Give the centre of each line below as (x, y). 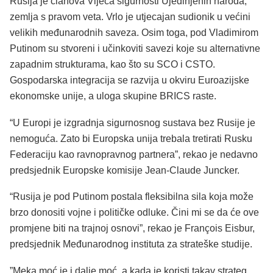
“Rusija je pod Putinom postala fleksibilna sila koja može (132, 197)
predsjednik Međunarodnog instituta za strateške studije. (131, 244)
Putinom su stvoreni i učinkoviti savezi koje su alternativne (135, 49)
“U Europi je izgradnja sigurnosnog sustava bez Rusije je (133, 122)
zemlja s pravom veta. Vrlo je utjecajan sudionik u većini (130, 17)
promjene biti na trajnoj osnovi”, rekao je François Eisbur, (132, 229)
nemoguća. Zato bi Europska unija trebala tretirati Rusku (131, 138)
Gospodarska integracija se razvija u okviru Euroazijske (129, 80)
